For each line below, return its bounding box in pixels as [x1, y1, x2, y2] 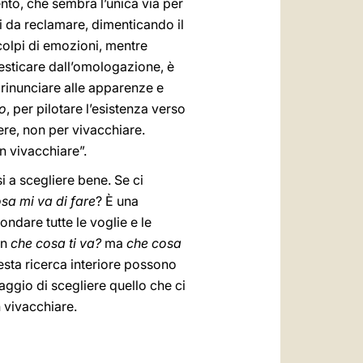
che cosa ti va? [11, 235, 101, 251]
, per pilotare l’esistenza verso [6, 100, 186, 117]
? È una [96, 193, 139, 209]
